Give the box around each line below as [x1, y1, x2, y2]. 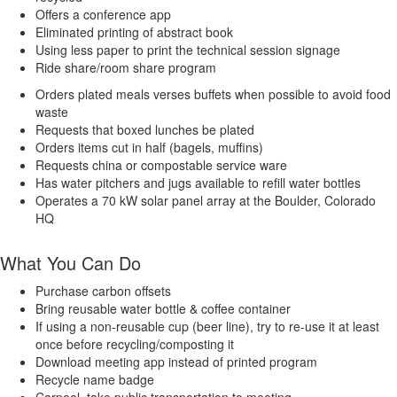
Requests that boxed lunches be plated [35, 120, 254, 138]
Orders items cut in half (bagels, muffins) [35, 137, 263, 156]
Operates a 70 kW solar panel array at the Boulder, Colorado [35, 191, 376, 209]
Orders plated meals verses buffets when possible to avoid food [35, 84, 391, 103]
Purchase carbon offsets [35, 281, 171, 300]
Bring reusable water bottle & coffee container [35, 299, 291, 317]
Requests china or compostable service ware [35, 155, 287, 174]
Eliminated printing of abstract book [35, 22, 233, 41]
